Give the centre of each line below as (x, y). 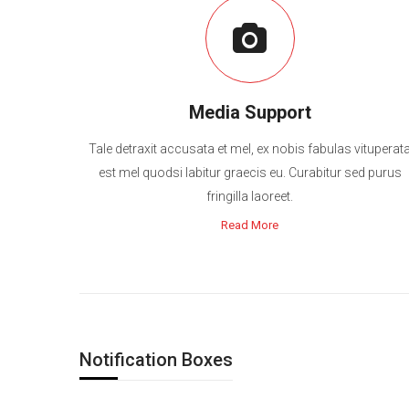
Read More (250, 225)
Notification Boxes (156, 360)
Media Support (250, 112)
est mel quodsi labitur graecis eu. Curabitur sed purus (250, 173)
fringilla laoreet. (250, 196)
